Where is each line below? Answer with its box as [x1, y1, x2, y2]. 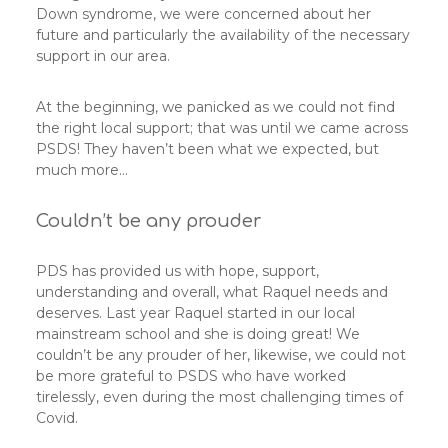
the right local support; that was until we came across [35, 119, 408, 138]
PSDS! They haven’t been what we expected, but [35, 140, 379, 159]
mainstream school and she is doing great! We [35, 325, 360, 344]
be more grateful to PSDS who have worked [35, 367, 346, 386]
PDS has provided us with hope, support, [35, 262, 319, 281]
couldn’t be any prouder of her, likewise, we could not [35, 346, 406, 365]
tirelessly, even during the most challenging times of [35, 388, 403, 407]
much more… [35, 161, 128, 180]
